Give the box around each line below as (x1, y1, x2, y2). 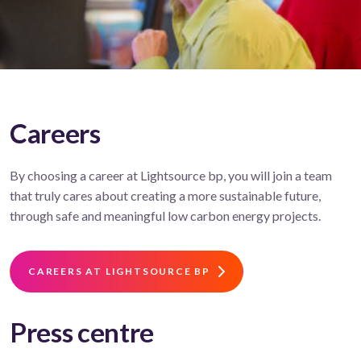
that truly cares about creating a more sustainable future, (10, 188, 321, 204)
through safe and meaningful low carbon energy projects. (10, 208, 321, 224)
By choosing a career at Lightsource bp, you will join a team (10, 168, 332, 184)
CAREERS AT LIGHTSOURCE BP (28, 265, 210, 278)
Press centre (10, 316, 155, 349)
